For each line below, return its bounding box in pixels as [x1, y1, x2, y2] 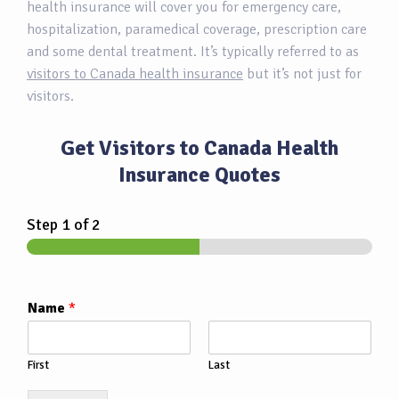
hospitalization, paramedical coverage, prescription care [27, 20, 367, 39]
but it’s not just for [243, 65, 362, 84]
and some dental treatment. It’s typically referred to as [27, 43, 359, 61]
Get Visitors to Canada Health [61, 134, 338, 162]
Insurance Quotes [118, 161, 281, 189]
